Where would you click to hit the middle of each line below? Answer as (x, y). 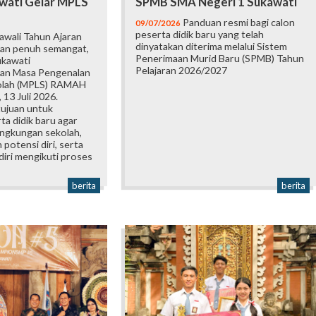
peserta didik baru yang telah (200, 35)
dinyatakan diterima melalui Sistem (212, 47)
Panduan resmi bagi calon (238, 23)
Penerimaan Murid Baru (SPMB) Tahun (220, 59)
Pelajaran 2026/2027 (182, 71)
